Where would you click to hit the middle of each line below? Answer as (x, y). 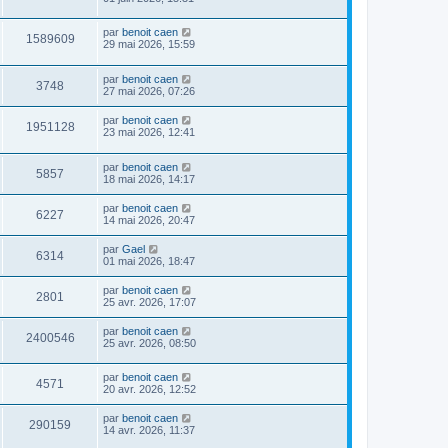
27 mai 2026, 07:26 (149, 91)
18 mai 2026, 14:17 (149, 178)
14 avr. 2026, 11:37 (149, 430)
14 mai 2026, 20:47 (149, 219)
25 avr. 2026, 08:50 (149, 342)
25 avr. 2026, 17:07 (149, 301)
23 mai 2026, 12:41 (149, 132)
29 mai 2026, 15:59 (149, 44)
